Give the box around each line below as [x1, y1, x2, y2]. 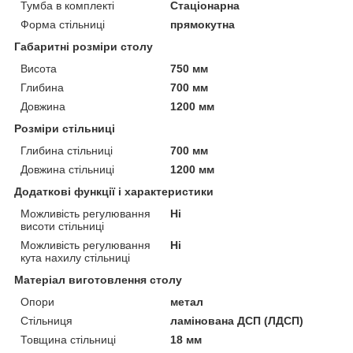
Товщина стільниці [20, 333, 116, 346]
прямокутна [170, 17, 236, 31]
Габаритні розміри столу [14, 39, 153, 53]
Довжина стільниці [20, 162, 114, 176]
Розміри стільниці [14, 121, 115, 135]
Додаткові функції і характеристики [14, 184, 214, 198]
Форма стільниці [20, 17, 105, 31]
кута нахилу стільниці [20, 251, 130, 264]
